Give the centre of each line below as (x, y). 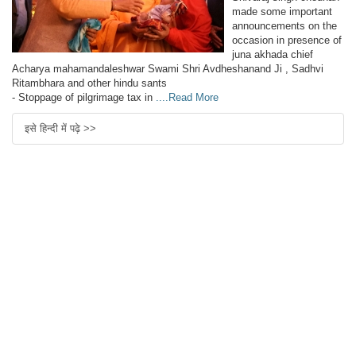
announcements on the (284, 26)
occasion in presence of (287, 41)
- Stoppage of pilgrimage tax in (84, 98)
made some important (282, 12)
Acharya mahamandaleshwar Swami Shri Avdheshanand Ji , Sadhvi (168, 69)
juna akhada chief (273, 55)
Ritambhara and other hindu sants (89, 83)
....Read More (187, 98)
